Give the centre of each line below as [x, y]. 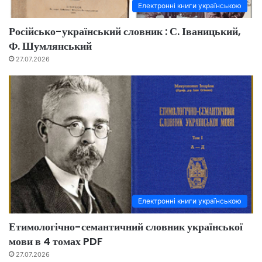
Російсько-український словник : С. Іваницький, [125, 32]
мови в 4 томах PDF [56, 241]
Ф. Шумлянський [50, 46]
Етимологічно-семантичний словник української [126, 226]
